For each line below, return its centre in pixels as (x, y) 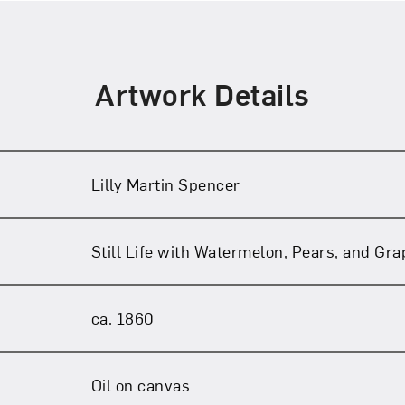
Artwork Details (202, 93)
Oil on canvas (141, 384)
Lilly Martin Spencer (165, 184)
